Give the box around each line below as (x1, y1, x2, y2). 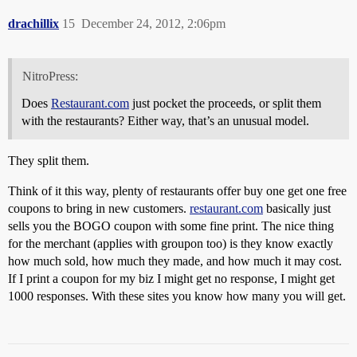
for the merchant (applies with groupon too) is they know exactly (8, 237, 333, 251)
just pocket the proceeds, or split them (129, 96, 321, 111)
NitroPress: (22, 69, 78, 84)
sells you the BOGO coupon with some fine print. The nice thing (8, 219, 334, 233)
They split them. (8, 154, 89, 168)
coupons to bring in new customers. (8, 202, 190, 216)
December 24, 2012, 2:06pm (81, 16, 226, 30)
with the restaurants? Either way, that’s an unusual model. (22, 114, 309, 128)
